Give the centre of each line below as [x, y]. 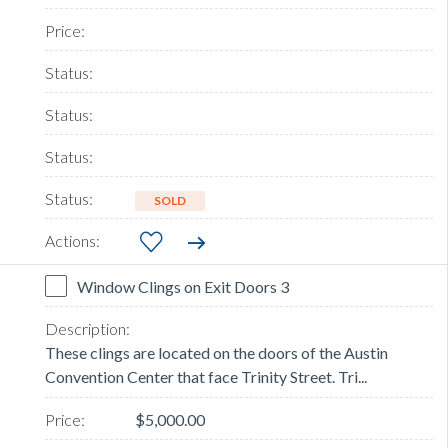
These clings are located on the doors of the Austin [216, 353]
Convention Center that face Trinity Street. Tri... [206, 377]
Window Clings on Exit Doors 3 [183, 287]
